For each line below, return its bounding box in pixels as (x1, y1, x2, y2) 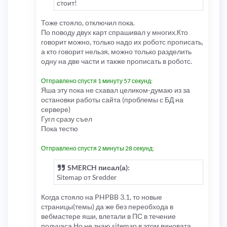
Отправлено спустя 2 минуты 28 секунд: (41, 144, 154, 153)
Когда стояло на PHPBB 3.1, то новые (41, 193, 162, 202)
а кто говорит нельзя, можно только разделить (41, 47, 192, 56)
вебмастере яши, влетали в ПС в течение (41, 212, 176, 221)
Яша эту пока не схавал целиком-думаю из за (41, 86, 190, 95)
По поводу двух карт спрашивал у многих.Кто (41, 28, 188, 37)
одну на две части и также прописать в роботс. (41, 57, 192, 66)
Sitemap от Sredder (57, 173, 117, 182)
